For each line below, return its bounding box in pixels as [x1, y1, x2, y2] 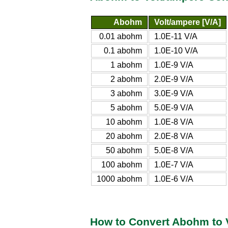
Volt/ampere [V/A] [154, 17, 221, 26]
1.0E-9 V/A [154, 60, 193, 69]
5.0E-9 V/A [154, 103, 193, 112]
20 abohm [106, 131, 142, 140]
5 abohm [110, 103, 142, 112]
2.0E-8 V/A [154, 131, 193, 140]
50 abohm [106, 146, 142, 155]
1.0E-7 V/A [154, 160, 193, 169]
